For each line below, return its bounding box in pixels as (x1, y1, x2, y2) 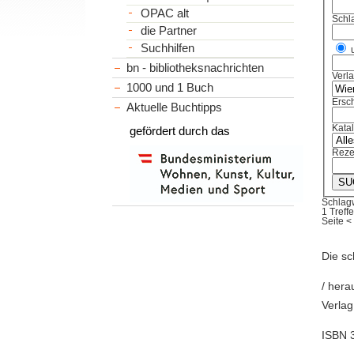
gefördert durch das (130, 123, 231, 137)
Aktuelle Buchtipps (126, 100, 223, 114)
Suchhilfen (140, 41, 194, 55)
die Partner (140, 24, 197, 37)
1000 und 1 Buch (126, 80, 214, 94)
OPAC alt (140, 6, 189, 20)
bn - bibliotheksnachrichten (126, 60, 265, 74)
